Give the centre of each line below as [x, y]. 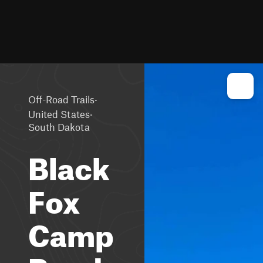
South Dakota [59, 127]
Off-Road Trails [61, 99]
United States [59, 114]
